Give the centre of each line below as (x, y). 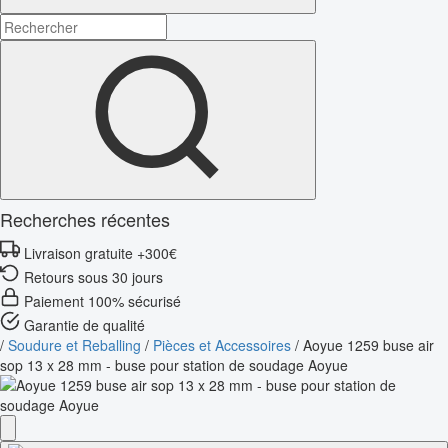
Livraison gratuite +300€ (100, 252)
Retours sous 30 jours (93, 276)
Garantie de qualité (84, 324)
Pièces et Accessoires (222, 344)
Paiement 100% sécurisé (102, 300)
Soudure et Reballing (74, 344)
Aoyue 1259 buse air (368, 344)
